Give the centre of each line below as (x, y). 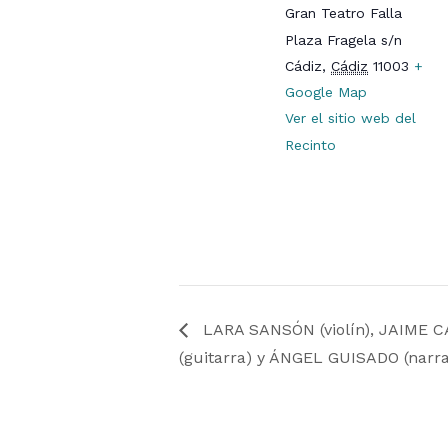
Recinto (311, 144)
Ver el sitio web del (351, 117)
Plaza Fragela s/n (344, 39)
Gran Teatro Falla (344, 12)
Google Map (326, 91)
